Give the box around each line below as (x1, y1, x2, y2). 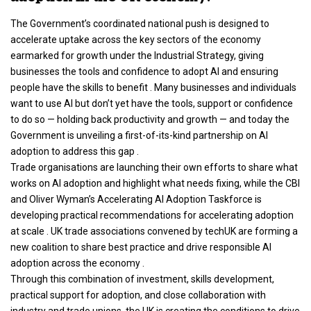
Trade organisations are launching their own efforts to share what (10, 161, 298, 173)
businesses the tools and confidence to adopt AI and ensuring (10, 65, 278, 77)
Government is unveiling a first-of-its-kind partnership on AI (10, 129, 268, 141)
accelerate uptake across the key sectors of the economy (10, 33, 261, 45)
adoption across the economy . (10, 257, 144, 269)
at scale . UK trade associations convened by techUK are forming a (10, 225, 298, 237)
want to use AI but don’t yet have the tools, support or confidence (10, 97, 293, 109)
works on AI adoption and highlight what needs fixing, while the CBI (10, 177, 300, 189)
